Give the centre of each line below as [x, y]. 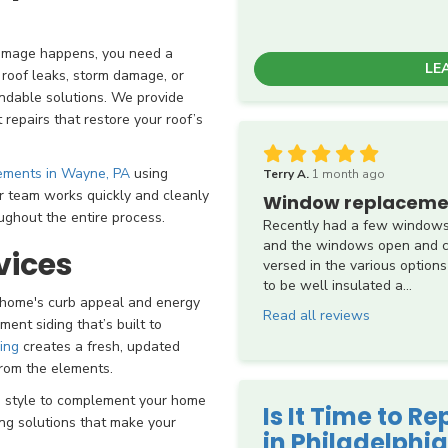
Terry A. [287, 173]
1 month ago [348, 173]
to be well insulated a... [337, 285]
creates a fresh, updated [99, 346]
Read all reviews [316, 315]
